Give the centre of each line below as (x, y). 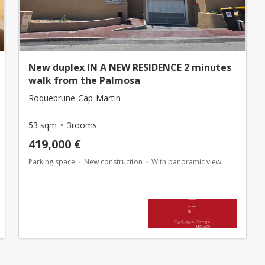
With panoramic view (186, 162)
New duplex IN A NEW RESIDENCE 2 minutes (130, 67)
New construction (113, 162)
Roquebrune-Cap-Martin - (77, 98)
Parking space (52, 162)
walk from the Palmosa (84, 80)
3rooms (82, 125)
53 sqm (43, 125)
